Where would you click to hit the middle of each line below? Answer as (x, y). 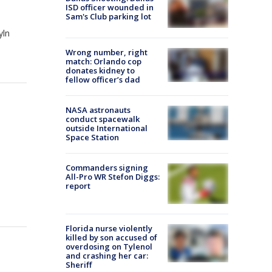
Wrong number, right (107, 53)
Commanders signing (107, 168)
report (78, 186)
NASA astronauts (98, 110)
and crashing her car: (107, 255)
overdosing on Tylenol (109, 246)
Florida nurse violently (109, 228)
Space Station (92, 138)
